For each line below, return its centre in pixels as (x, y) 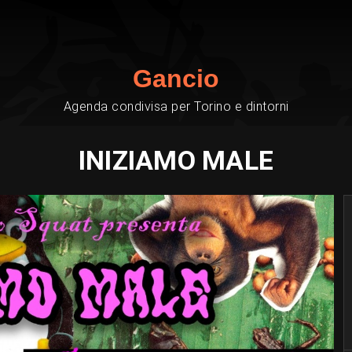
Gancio (176, 79)
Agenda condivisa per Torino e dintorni (176, 106)
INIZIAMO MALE (176, 160)
